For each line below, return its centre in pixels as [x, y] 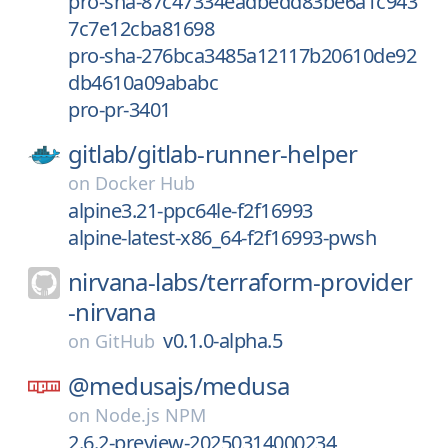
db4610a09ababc [143, 82]
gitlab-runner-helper [247, 153]
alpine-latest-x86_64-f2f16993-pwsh [222, 237]
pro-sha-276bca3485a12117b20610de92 [242, 55]
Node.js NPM [150, 415]
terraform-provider [310, 281]
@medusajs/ [135, 385]
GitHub [125, 341]
